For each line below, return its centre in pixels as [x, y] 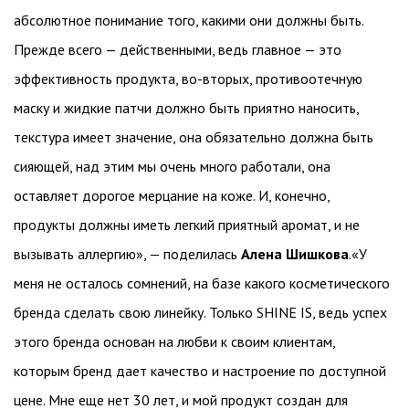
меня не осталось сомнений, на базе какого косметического [202, 283]
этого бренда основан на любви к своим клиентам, [174, 341]
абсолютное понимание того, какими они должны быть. [189, 20]
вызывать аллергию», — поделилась [127, 254]
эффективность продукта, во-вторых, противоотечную [188, 79]
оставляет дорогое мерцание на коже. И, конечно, [172, 195]
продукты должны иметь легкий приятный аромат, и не [187, 225]
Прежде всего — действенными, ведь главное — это [178, 49]
